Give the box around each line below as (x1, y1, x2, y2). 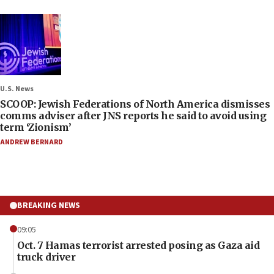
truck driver (17, 250, 75, 263)
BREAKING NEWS (17, 199, 80, 212)
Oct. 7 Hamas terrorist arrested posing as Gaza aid (17, 239, 259, 251)
